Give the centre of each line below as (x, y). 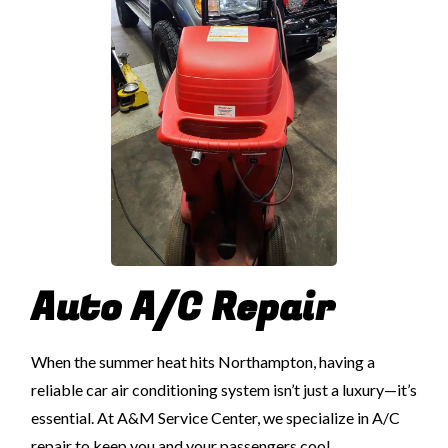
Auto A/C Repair (183, 307)
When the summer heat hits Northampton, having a (203, 361)
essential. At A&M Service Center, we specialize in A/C (215, 417)
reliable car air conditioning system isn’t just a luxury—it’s (224, 389)
